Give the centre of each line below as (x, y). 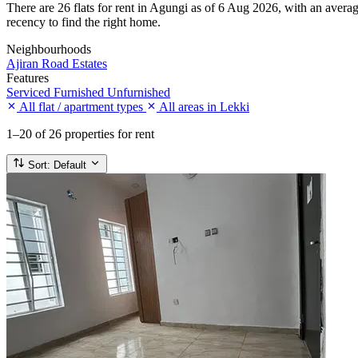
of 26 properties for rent (95, 133)
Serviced (30, 92)
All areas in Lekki (203, 106)
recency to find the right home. (84, 22)
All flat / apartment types (82, 106)
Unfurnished (139, 92)
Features (28, 78)
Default (70, 165)
